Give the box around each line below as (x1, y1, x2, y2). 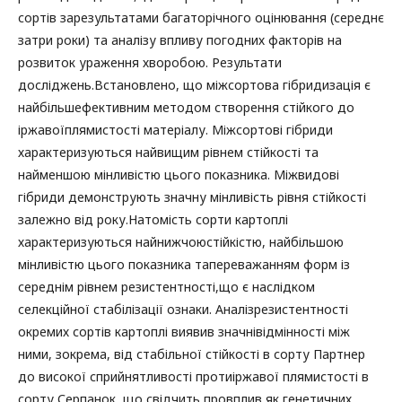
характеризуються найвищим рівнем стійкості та (18, 144, 319, 162)
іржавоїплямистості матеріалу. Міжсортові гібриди (18, 121, 333, 139)
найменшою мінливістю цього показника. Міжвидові (18, 166, 339, 184)
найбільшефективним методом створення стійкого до (18, 99, 354, 117)
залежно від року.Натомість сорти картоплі (18, 211, 288, 229)
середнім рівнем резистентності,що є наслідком (18, 278, 315, 296)
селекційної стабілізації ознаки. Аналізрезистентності (18, 301, 348, 319)
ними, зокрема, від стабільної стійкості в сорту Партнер (18, 345, 365, 363)
